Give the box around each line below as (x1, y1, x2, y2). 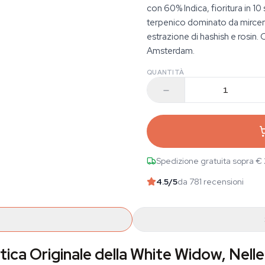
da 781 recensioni (177, 176, 244, 187)
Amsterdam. (147, 45, 195, 57)
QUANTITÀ (147, 68, 185, 76)
